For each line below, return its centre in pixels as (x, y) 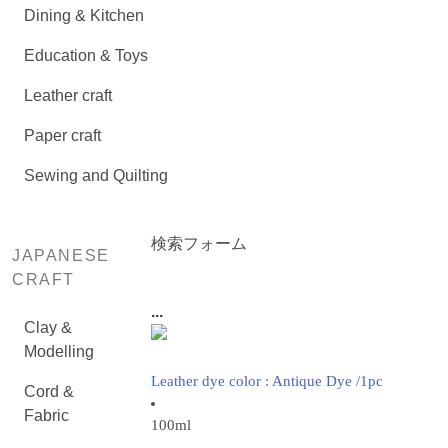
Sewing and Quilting (96, 175)
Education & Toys (86, 55)
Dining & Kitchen (84, 15)
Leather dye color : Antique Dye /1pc (266, 381)
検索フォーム (198, 243)
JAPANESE (61, 255)
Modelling (59, 351)
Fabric (46, 415)
